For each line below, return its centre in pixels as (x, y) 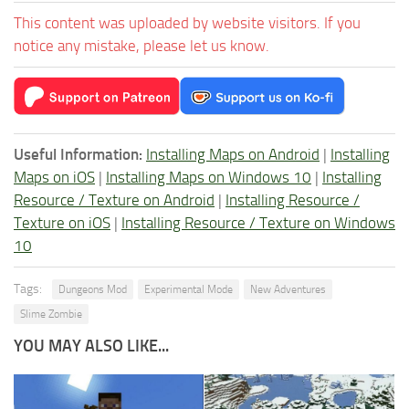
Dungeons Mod (93, 289)
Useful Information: (78, 154)
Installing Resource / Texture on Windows (258, 222)
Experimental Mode (189, 289)
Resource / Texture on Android (114, 199)
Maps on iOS (54, 177)
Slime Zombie (51, 314)
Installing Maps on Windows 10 (209, 177)
